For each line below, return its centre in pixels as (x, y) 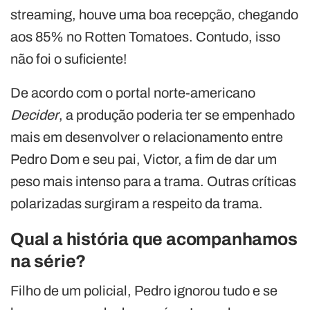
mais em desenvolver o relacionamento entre (147, 137)
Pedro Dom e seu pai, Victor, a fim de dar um (144, 159)
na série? (48, 261)
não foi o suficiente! (69, 58)
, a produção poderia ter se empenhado (177, 115)
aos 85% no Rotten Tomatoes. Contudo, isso (145, 36)
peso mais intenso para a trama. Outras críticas (153, 181)
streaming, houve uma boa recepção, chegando (154, 14)
